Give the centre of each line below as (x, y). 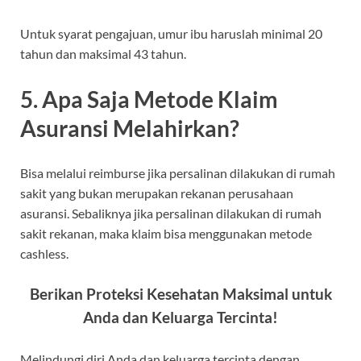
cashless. (44, 253)
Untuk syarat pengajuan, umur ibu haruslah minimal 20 (171, 34)
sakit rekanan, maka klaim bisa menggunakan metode (166, 233)
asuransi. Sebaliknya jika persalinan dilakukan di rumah (171, 213)
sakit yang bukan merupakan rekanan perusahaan (157, 193)
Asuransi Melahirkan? (130, 128)
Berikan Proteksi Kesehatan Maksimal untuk (180, 294)
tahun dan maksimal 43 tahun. (103, 54)
